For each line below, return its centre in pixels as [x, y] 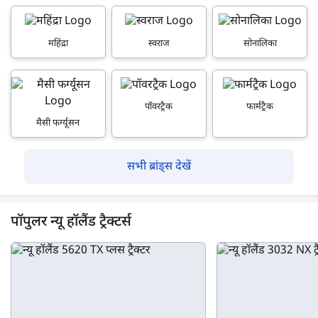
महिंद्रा [58, 43]
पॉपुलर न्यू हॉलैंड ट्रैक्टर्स [71, 222]
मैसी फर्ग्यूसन [58, 123]
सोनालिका [260, 43]
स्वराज [159, 43]
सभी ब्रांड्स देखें [159, 167]
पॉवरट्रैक [159, 107]
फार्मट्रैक [260, 107]
